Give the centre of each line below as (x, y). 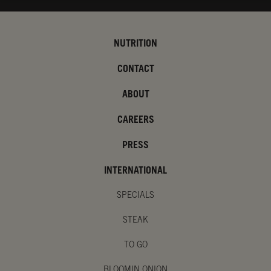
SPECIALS (135, 196)
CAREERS (135, 120)
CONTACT (135, 70)
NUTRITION (135, 44)
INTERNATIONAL (135, 171)
